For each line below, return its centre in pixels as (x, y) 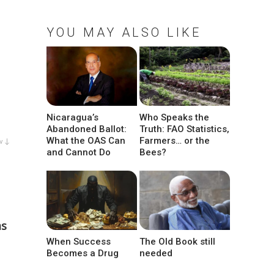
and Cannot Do (79, 153)
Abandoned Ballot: (87, 129)
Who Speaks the (175, 118)
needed (156, 254)
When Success (79, 242)
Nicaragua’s (72, 118)
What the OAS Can (86, 141)
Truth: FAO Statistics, (185, 129)
